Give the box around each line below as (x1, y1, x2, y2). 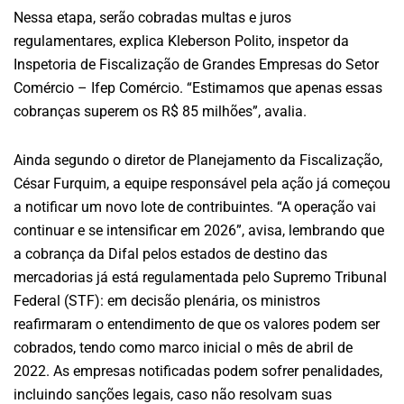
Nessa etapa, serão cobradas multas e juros (14, 8, 291, 26)
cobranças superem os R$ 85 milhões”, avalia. (14, 102, 307, 120)
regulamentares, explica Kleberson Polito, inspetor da (14, 32, 349, 50)
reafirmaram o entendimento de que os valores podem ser (14, 315, 380, 333)
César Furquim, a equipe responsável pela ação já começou (14, 174, 390, 192)
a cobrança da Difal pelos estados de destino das (14, 244, 327, 262)
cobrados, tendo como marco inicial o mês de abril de (14, 338, 353, 356)
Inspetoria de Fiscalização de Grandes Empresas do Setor (14, 55, 379, 73)
